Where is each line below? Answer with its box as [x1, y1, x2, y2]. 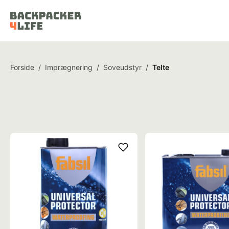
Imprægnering [45, 63, 93, 72]
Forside [10, 63, 34, 72]
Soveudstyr [103, 63, 142, 72]
